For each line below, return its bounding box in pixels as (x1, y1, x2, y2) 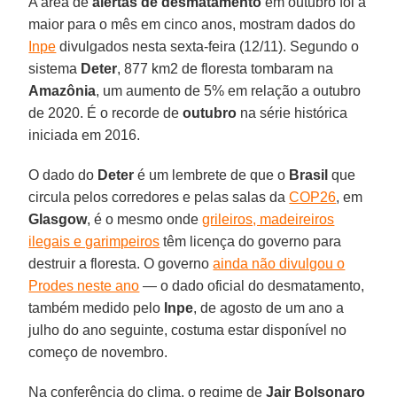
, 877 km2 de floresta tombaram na (117, 60, 334, 76)
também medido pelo (28, 300, 165, 315)
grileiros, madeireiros (202, 211, 335, 227)
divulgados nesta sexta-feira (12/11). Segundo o (56, 38, 360, 54)
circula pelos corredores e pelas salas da (28, 189, 290, 205)
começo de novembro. (28, 344, 168, 360)
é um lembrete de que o (134, 167, 290, 183)
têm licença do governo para (160, 233, 342, 249)
